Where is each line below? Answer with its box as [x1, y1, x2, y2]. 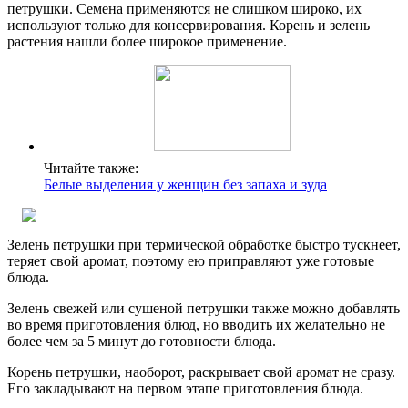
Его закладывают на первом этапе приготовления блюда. [7, 381, 363, 397]
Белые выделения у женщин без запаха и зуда [44, 177, 327, 193]
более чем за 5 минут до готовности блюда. [7, 333, 276, 350]
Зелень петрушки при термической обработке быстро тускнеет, [7, 237, 401, 253]
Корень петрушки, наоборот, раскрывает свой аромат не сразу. [7, 364, 395, 381]
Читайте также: [44, 160, 138, 177]
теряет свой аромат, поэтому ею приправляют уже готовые [7, 253, 374, 270]
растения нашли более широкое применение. [7, 34, 287, 50]
